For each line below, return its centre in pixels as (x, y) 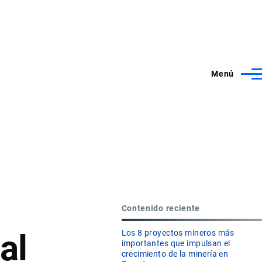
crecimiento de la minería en (175, 254)
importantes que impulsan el (176, 244)
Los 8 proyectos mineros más (178, 233)
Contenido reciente (161, 208)
